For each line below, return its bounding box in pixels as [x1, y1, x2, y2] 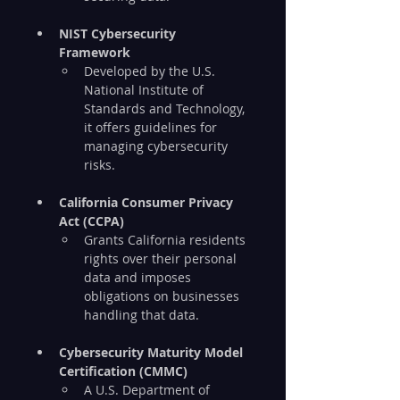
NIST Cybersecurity [59, 25, 179, 43]
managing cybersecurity [84, 137, 231, 155]
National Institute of [84, 81, 207, 99]
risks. [84, 156, 115, 174]
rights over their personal [84, 250, 240, 268]
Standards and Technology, [84, 100, 248, 118]
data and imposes [84, 269, 195, 287]
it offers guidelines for [84, 119, 221, 137]
